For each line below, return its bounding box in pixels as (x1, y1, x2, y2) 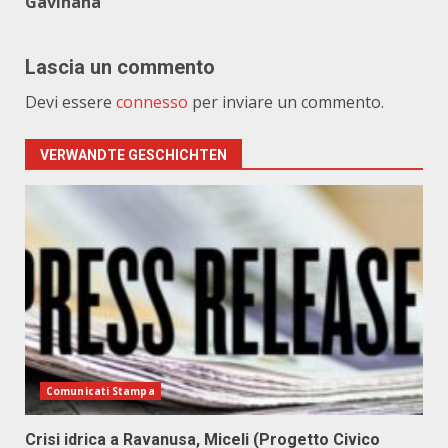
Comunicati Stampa (46, 384, 155, 398)
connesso (116, 91, 188, 113)
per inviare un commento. (188, 91, 384, 113)
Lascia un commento (25, 55, 215, 79)
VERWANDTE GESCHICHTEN (40, 147, 227, 163)
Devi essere (25, 91, 116, 113)
